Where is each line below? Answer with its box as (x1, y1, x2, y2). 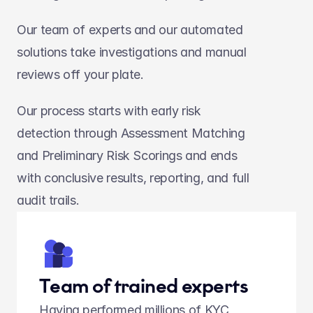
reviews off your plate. (17, 67, 144, 82)
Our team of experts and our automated (17, 22, 243, 37)
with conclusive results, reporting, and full (17, 170, 249, 185)
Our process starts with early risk (17, 103, 201, 118)
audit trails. (17, 193, 80, 208)
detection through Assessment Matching (17, 126, 245, 140)
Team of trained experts (39, 274, 249, 298)
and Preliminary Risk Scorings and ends (17, 148, 238, 163)
